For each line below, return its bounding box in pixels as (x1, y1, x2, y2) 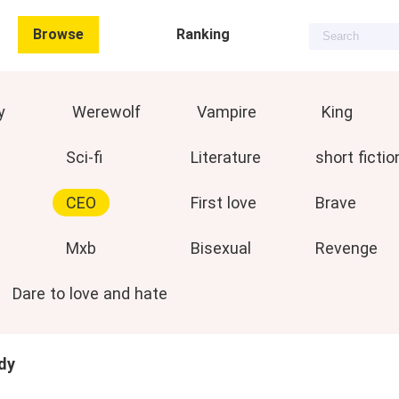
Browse (33, 26, 84, 43)
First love (191, 193, 256, 212)
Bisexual (191, 239, 251, 257)
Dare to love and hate (12, 284, 167, 303)
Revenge (315, 239, 378, 257)
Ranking (176, 26, 230, 43)
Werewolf (72, 102, 141, 121)
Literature (191, 148, 261, 167)
